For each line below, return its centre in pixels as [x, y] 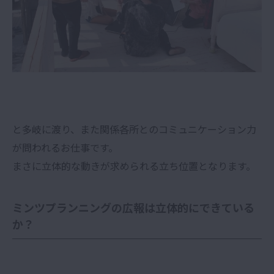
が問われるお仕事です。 [65, 147]
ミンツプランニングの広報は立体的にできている [133, 207]
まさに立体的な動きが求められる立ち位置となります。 [134, 165]
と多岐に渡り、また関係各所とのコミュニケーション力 [134, 129]
